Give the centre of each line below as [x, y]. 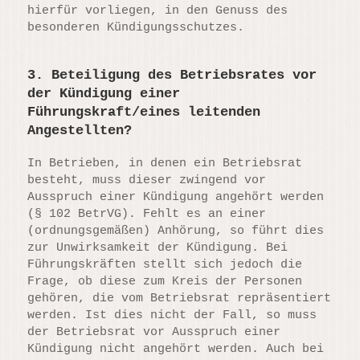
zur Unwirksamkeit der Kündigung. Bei [158, 247]
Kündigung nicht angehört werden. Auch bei [176, 349]
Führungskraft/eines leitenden [144, 112]
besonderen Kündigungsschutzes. [136, 28]
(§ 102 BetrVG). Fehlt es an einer [147, 214]
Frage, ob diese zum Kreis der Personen [165, 281]
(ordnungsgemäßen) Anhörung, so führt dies [176, 231]
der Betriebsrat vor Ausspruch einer [154, 332]
